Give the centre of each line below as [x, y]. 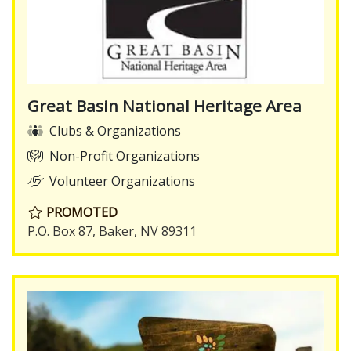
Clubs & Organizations [115, 131]
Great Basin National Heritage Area [165, 106]
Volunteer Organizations [122, 181]
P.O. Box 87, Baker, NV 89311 [112, 232]
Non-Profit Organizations [125, 156]
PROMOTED [80, 213]
